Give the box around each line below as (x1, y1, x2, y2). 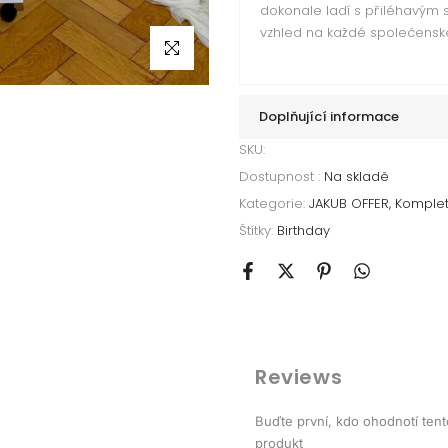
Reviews (255, 363, 343, 391)
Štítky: (239, 221, 277, 240)
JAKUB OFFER (309, 194, 389, 213)
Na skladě (324, 167, 389, 186)
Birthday (277, 221, 330, 240)
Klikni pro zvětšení (150, 38, 276, 58)
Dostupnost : (239, 167, 324, 186)
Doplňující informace (259, 107, 399, 126)
